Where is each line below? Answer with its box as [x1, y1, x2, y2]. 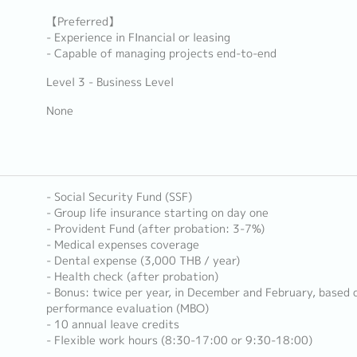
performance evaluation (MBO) [45, 300, 209, 316]
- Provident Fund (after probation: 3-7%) [45, 221, 265, 237]
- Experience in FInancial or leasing [45, 29, 230, 45]
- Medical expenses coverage [45, 237, 199, 253]
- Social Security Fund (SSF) [45, 189, 192, 205]
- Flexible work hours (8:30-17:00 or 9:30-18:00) [45, 332, 312, 348]
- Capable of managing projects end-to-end [45, 45, 277, 61]
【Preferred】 [45, 14, 120, 29]
